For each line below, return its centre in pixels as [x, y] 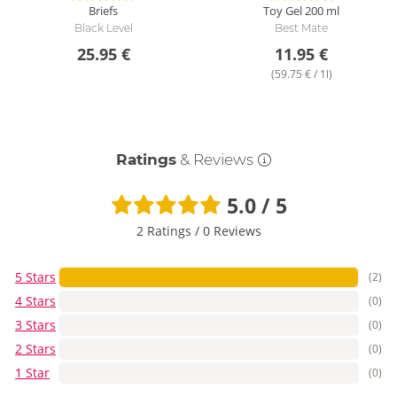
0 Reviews [232, 231]
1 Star [32, 373]
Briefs [104, 11]
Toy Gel [283, 11]
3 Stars [35, 325]
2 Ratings [165, 231]
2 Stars [35, 349]
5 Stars [35, 277]
